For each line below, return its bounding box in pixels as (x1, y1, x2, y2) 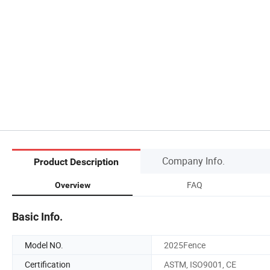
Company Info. (162, 154, 225, 168)
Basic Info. (12, 210, 63, 223)
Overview (54, 180, 90, 190)
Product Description (34, 156, 119, 168)
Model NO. (25, 239, 63, 251)
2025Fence (164, 239, 206, 251)
